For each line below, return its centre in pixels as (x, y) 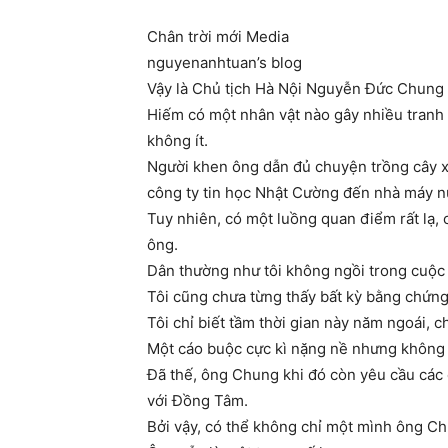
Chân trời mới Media (218, 37)
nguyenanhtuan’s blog (224, 63)
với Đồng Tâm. (197, 401)
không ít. (177, 141)
